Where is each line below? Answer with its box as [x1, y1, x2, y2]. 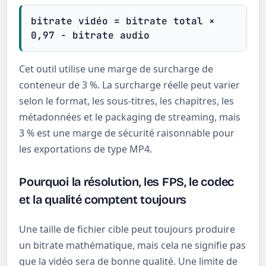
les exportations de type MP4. [19, 142, 153, 156]
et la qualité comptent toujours [19, 192, 186, 207]
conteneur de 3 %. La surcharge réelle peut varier [19, 78, 240, 91]
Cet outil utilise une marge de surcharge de [19, 62, 214, 75]
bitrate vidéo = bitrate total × [31, 14, 216, 27]
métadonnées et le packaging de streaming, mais [19, 110, 241, 123]
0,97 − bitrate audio [31, 28, 150, 42]
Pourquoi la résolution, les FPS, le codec [19, 174, 234, 189]
